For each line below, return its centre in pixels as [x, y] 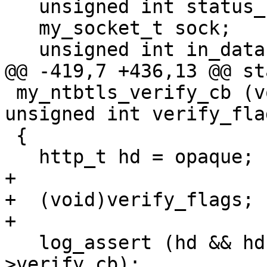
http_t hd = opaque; [22, 157]
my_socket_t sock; [22, 28]
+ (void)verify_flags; [129, 200]
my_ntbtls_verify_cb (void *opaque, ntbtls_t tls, [10, 93]
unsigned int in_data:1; [22, 50]
